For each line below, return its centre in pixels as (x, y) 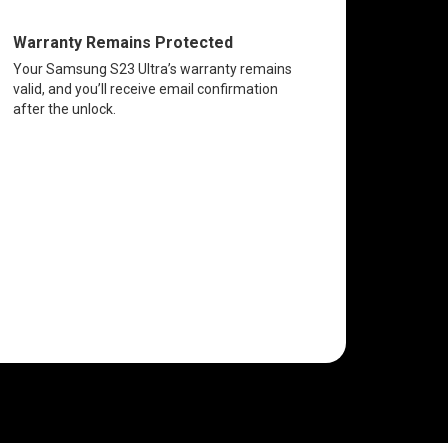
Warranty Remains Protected (122, 42)
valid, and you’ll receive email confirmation (145, 88)
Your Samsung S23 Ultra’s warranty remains (152, 68)
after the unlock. (64, 108)
